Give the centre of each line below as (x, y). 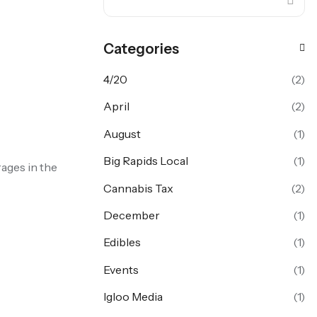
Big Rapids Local (146, 161)
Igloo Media (133, 297)
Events (121, 269)
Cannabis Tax (138, 188)
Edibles (122, 242)
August (122, 133)
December (132, 215)
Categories (141, 49)
